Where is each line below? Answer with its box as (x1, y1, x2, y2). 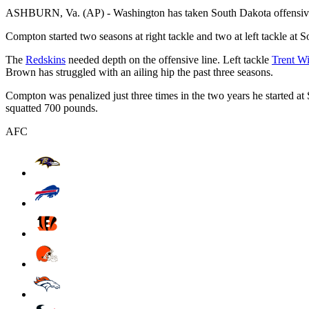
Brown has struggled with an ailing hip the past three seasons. (6, 66, 273, 78)
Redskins (26, 53, 66, 66)
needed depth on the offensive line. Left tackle (66, 53, 272, 66)
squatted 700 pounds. (6, 101, 98, 114)
